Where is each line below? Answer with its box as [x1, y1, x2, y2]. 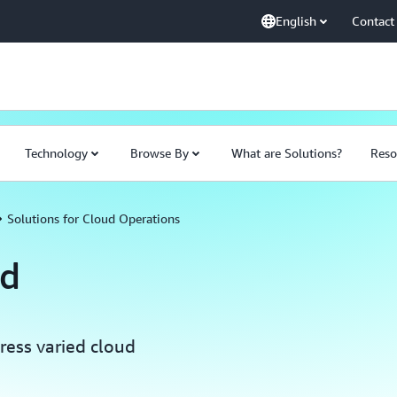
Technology [25, 145, 88, 160]
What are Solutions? [231, 145, 342, 160]
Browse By [130, 145, 189, 160]
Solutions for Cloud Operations [7, 211, 180, 226]
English [276, 13, 316, 28]
